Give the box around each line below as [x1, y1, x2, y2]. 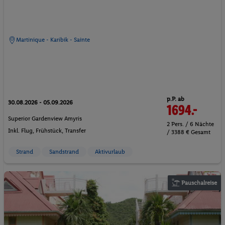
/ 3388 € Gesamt [167, 128, 210, 136]
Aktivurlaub [95, 148, 125, 155]
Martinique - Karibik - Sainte [16, 36, 90, 43]
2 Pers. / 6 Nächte [167, 120, 214, 128]
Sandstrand [49, 148, 79, 155]
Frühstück [36, 127, 62, 135]
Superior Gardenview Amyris [8, 115, 82, 123]
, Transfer [62, 127, 86, 135]
